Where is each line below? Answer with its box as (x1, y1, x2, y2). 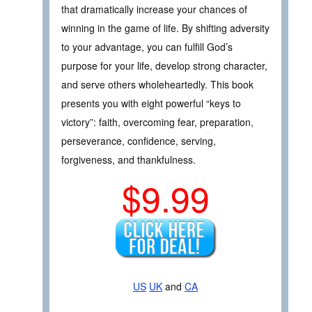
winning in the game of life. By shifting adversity (61, 21, 270, 36)
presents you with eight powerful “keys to (61, 96, 241, 111)
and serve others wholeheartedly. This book (61, 77, 253, 92)
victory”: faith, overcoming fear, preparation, (61, 115, 253, 130)
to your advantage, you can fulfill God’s (61, 40, 233, 54)
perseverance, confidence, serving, (61, 134, 216, 148)
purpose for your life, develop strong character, (61, 58, 267, 73)
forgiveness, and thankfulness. (61, 153, 196, 167)
